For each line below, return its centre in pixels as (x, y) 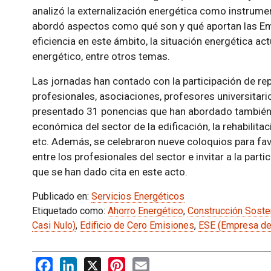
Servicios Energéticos (138, 196)
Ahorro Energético (145, 211)
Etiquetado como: (70, 211)
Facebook (73, 263)
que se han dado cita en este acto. (109, 172)
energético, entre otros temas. (101, 56)
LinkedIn (95, 263)
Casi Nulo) (54, 225)
